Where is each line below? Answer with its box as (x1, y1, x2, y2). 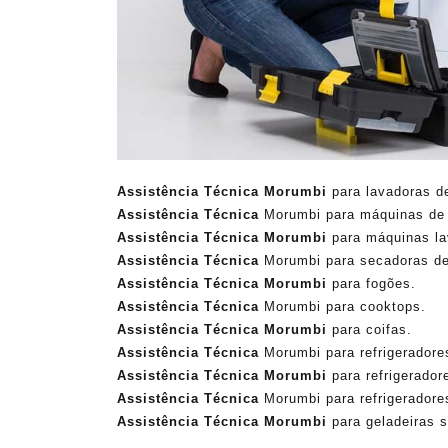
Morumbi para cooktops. (259, 298, 426, 314)
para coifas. (327, 321, 412, 337)
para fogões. (327, 275, 416, 291)
